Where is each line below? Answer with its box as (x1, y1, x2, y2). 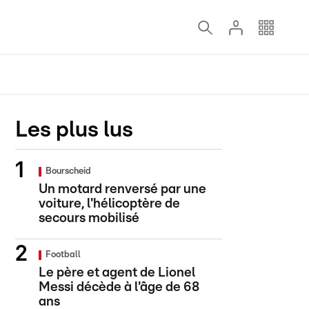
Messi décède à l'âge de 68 (39, 281, 199, 294)
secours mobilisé (39, 212, 139, 225)
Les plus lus (15, 119, 133, 141)
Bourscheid (46, 167, 91, 176)
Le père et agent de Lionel (39, 266, 195, 279)
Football (46, 250, 81, 259)
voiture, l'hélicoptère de (39, 197, 180, 210)
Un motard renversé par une (39, 183, 206, 196)
